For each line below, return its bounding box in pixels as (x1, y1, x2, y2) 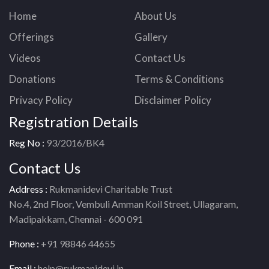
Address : (9, 183, 49, 195)
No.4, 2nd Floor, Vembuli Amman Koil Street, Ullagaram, (9, 198, 238, 210)
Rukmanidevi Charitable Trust (49, 183, 172, 195)
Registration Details (9, 112, 138, 130)
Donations (9, 72, 56, 85)
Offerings (9, 30, 54, 43)
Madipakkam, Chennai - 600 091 (9, 213, 143, 225)
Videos (9, 51, 41, 64)
